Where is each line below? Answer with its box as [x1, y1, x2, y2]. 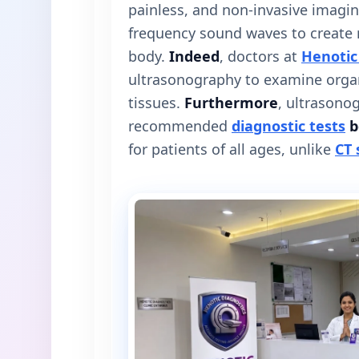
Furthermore [184, 93, 278, 112]
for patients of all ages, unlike [128, 139, 335, 159]
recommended [128, 116, 232, 135]
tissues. [128, 93, 184, 112]
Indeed [169, 46, 220, 66]
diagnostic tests [232, 116, 345, 135]
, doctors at [220, 46, 301, 66]
